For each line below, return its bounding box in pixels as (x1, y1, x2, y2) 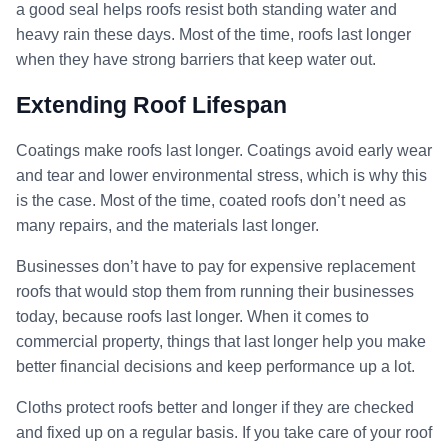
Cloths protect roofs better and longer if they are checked (16, 398, 414, 416)
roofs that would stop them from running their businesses (16, 282, 414, 300)
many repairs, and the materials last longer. (16, 216, 319, 234)
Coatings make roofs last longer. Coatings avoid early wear (16, 141, 432, 159)
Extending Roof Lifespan (16, 91, 287, 118)
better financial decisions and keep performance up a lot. (16, 357, 415, 375)
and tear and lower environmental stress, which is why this (16, 166, 427, 184)
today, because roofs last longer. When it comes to (16, 307, 369, 325)
